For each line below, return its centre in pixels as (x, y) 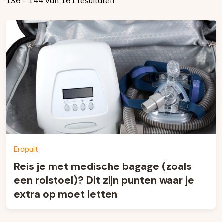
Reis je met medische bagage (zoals (103, 166)
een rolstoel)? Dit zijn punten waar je (104, 180)
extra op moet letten (66, 194)
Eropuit (26, 149)
